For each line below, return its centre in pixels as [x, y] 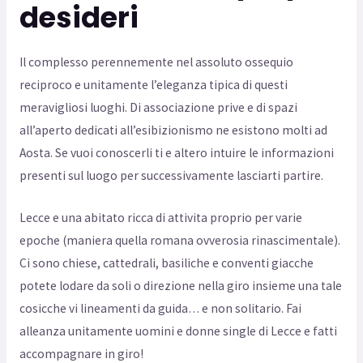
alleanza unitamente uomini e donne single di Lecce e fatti [178, 331]
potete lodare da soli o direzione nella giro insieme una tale [180, 286]
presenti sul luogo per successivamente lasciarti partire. [171, 175]
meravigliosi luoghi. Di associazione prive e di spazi [158, 107]
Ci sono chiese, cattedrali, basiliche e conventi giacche [166, 263]
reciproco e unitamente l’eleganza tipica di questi [153, 84]
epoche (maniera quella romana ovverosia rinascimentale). [179, 241]
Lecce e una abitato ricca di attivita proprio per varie [160, 218]
